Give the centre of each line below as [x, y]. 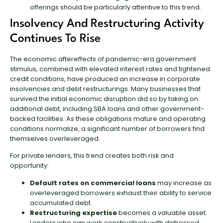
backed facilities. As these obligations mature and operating [108, 118]
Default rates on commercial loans [93, 183]
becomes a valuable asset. [162, 213]
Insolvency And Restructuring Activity [107, 24]
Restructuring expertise [73, 213]
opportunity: [29, 166]
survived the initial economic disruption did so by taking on [104, 99]
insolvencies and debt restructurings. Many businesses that [105, 89]
